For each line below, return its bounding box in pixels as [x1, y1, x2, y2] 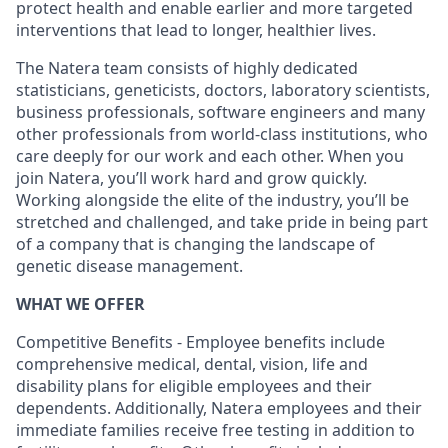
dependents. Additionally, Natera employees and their [16, 396, 422, 419]
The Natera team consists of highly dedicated [16, 56, 358, 79]
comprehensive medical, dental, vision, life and [16, 352, 368, 375]
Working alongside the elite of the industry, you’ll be [16, 188, 409, 211]
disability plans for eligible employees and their [16, 374, 372, 397]
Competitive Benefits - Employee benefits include [16, 330, 385, 353]
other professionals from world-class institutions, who [16, 122, 428, 145]
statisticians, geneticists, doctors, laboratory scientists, [16, 78, 430, 101]
